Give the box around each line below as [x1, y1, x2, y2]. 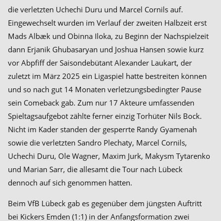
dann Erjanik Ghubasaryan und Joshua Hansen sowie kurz [8, 44, 204, 54]
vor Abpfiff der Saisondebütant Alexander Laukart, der [8, 58, 192, 68]
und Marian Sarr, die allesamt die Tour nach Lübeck [8, 164, 183, 174]
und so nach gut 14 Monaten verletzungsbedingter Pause [8, 84, 201, 94]
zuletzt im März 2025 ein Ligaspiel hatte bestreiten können [8, 71, 207, 81]
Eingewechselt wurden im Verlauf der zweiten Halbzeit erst [8, 18, 207, 28]
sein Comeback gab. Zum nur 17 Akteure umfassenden [8, 98, 194, 108]
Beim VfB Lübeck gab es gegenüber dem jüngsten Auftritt [8, 198, 202, 208]
